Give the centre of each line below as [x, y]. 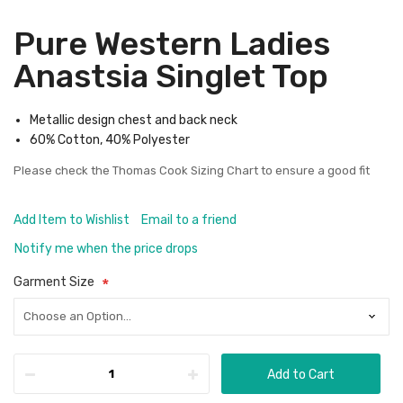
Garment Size [54, 282]
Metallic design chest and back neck [134, 120]
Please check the [63, 170]
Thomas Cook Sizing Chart [185, 170]
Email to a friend [189, 220]
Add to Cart [301, 375]
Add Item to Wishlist [72, 220]
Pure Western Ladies [172, 44]
